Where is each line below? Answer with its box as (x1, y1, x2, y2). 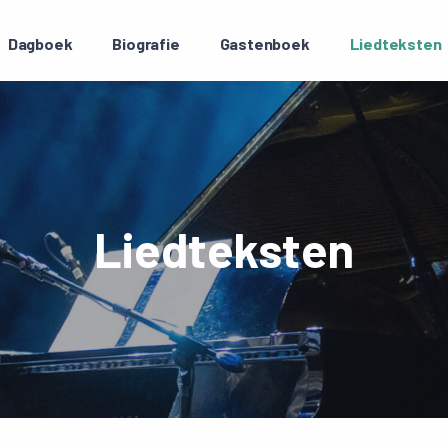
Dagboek (7, 34, 73, 53)
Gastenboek (219, 34, 310, 53)
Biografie (112, 34, 180, 53)
